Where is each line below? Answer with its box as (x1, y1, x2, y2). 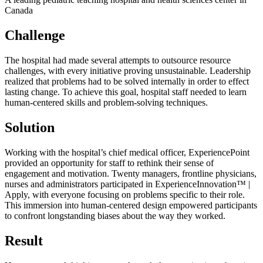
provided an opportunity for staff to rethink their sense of (5, 157, 214, 168)
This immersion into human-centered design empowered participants (5, 200, 257, 210)
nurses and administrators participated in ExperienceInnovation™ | (5, 178, 250, 189)
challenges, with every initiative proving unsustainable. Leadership (5, 66, 251, 76)
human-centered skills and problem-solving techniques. (5, 97, 208, 108)
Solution (5, 119, 55, 135)
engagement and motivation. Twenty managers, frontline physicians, (5, 168, 257, 178)
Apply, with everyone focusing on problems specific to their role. (5, 189, 245, 200)
